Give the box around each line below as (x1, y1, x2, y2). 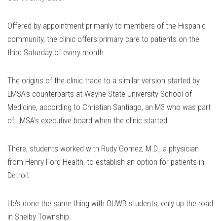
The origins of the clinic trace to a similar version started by (7, 75, 200, 86)
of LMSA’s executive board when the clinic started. (7, 115, 169, 126)
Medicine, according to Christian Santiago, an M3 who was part (7, 102, 211, 112)
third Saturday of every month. (7, 47, 106, 58)
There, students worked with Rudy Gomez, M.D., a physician (7, 144, 199, 154)
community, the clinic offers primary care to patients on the (7, 34, 199, 44)
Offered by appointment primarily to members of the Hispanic (7, 21, 206, 31)
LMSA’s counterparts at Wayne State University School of (7, 89, 192, 99)
